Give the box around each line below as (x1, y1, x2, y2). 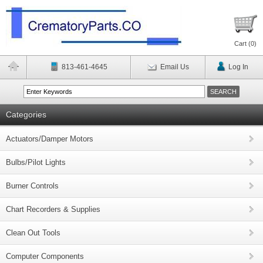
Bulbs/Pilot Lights (6, 158, 66, 167)
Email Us (160, 63, 189, 71)
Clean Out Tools (6, 228, 60, 237)
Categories (6, 110, 46, 119)
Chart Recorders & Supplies (6, 205, 100, 214)
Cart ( (234, 40, 251, 47)
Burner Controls (6, 181, 59, 190)
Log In (228, 63, 248, 71)
